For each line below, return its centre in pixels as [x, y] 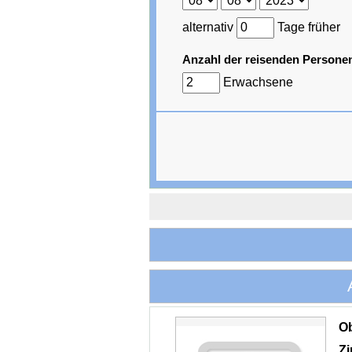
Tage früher [308, 27]
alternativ [210, 27]
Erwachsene [257, 82]
